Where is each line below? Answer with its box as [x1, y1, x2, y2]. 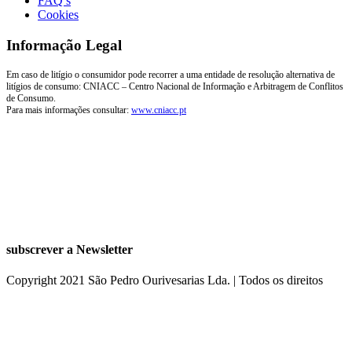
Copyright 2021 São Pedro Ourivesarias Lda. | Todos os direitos [6, 273, 323, 288]
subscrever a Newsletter [6, 243, 133, 257]
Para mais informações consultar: [6, 104, 131, 115]
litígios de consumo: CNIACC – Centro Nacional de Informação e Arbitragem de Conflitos [6, 80, 343, 92]
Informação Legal [6, 37, 122, 54]
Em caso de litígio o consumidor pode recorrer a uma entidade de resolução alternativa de [6, 68, 335, 80]
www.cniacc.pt [131, 104, 186, 115]
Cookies [38, 8, 79, 22]
